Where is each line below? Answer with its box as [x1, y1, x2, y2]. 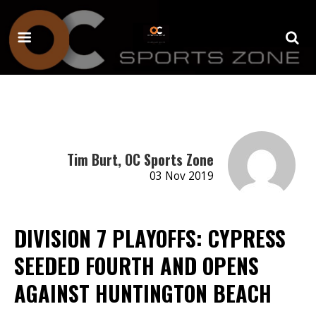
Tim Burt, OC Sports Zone [66, 148, 214, 170]
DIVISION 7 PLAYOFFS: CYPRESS [14, 221, 286, 254]
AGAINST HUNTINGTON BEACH [14, 276, 272, 309]
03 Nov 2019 [149, 168, 214, 183]
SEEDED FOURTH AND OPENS [14, 249, 259, 281]
